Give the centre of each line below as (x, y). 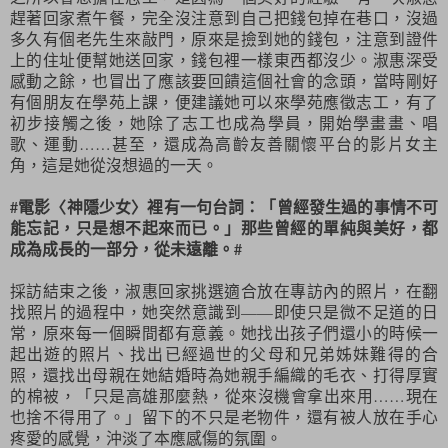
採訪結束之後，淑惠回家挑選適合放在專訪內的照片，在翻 (224, 291)
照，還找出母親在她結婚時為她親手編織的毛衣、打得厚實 (224, 375)
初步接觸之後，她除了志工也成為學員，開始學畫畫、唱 (224, 123)
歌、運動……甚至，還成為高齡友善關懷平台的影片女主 (224, 144)
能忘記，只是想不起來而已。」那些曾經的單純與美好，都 (224, 228)
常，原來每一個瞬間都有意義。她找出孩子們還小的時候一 (224, 333)
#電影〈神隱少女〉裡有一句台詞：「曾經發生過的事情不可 (224, 207)
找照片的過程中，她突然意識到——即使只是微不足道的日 (224, 312)
